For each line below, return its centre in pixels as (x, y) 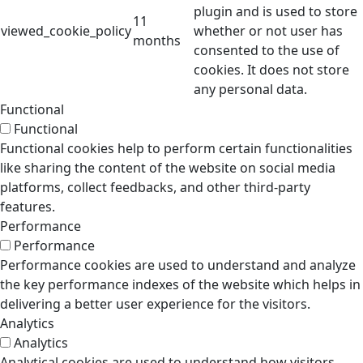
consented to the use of (267, 50)
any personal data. (250, 89)
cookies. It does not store (271, 70)
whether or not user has (268, 31)
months (157, 41)
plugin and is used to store (275, 11)
